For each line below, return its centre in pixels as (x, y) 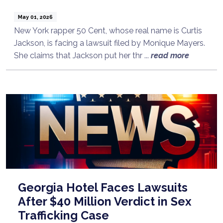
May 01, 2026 (35, 17)
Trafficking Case (63, 215)
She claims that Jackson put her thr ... (82, 55)
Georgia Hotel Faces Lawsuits (103, 187)
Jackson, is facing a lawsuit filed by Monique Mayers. (110, 43)
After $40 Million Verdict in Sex (105, 201)
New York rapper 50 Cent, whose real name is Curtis (108, 30)
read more (170, 55)
